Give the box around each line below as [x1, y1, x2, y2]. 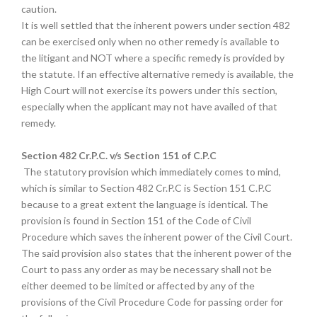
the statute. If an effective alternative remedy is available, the [21, 68, 294, 80]
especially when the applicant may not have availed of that [21, 100, 277, 113]
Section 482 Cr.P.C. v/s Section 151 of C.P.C [21, 149, 217, 161]
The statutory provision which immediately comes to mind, [21, 166, 281, 178]
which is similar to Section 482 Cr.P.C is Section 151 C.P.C [21, 182, 272, 194]
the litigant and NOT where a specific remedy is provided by [21, 52, 284, 64]
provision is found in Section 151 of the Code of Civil [21, 214, 251, 226]
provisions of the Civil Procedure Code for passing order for [21, 296, 283, 308]
